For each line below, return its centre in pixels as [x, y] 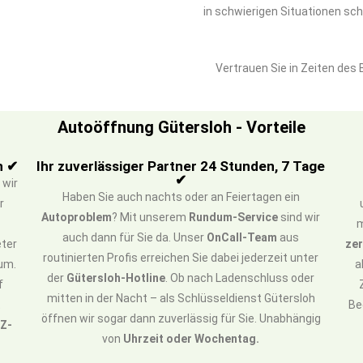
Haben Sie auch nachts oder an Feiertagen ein [181, 197]
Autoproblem [77, 217]
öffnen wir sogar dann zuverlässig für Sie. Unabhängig [181, 318]
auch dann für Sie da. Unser [135, 237]
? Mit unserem [151, 217]
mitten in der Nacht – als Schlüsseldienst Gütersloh [181, 298]
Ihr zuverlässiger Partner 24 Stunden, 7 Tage [181, 166]
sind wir [299, 217]
